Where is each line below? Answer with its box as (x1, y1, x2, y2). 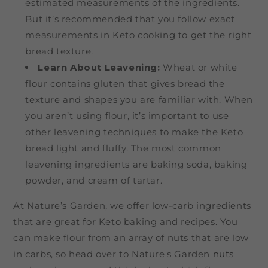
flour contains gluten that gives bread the (25, 78, 225, 90)
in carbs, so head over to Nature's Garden (13, 248, 213, 260)
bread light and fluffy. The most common (25, 142, 221, 154)
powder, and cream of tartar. (25, 175, 163, 187)
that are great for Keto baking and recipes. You (13, 216, 238, 228)
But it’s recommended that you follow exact (25, 13, 235, 25)
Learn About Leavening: (38, 62, 160, 74)
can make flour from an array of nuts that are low (13, 232, 249, 244)
